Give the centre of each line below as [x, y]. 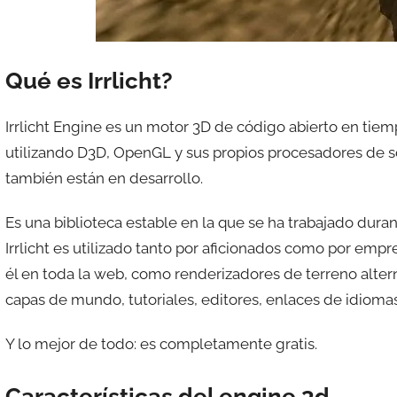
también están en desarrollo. [104, 178]
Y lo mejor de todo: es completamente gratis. [161, 344]
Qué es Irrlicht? [89, 81]
